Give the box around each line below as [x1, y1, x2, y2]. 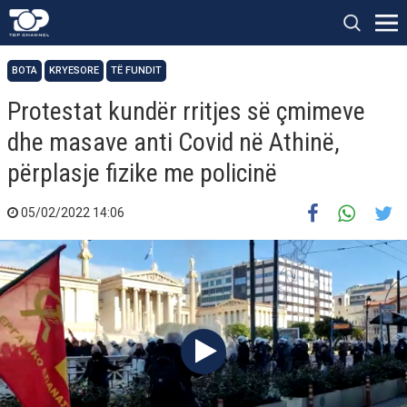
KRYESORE [49, 65, 99, 76]
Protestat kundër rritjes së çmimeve [7, 96, 365, 126]
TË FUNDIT [111, 65, 162, 76]
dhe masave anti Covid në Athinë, [7, 127, 340, 157]
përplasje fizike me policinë [7, 158, 277, 188]
